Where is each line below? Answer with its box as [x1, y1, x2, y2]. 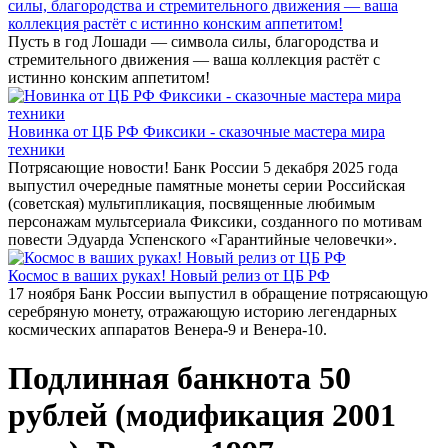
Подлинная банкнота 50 [8, 360, 351, 397]
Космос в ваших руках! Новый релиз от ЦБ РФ [8, 267, 330, 284]
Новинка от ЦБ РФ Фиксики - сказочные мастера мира [8, 123, 385, 140]
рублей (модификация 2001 [8, 397, 396, 434]
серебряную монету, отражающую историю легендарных [8, 303, 397, 320]
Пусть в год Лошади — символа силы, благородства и [8, 33, 379, 50]
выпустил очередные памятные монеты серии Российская [8, 177, 405, 194]
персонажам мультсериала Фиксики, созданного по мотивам [8, 213, 422, 230]
